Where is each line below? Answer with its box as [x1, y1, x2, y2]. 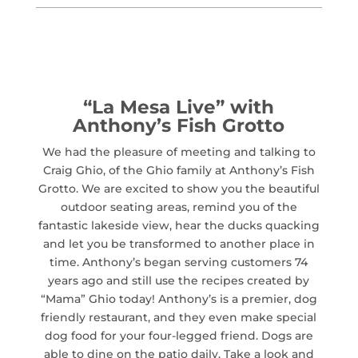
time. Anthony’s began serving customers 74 [50, 254, 308, 269]
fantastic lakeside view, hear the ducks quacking [38, 217, 320, 233]
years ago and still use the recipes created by [48, 272, 310, 288]
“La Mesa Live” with [83, 95, 275, 118]
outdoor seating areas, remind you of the [60, 199, 297, 214]
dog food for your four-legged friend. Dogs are [44, 328, 313, 343]
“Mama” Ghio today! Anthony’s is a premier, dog [40, 291, 317, 306]
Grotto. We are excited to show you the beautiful [38, 181, 320, 196]
